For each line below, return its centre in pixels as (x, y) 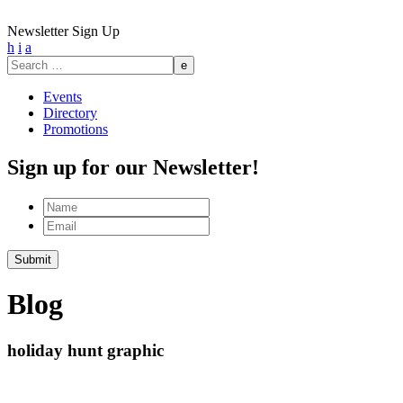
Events (63, 97)
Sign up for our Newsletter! (133, 167)
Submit (33, 259)
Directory (70, 113)
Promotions (76, 129)
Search (26, 63)
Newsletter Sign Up (63, 31)
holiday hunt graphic (85, 350)
